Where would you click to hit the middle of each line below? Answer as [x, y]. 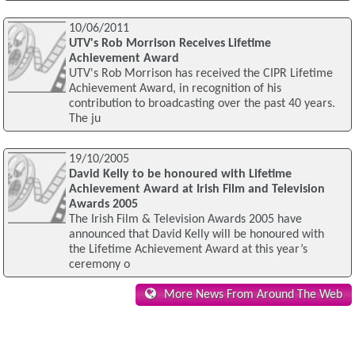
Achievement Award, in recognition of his [175, 89]
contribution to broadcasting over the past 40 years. [202, 104]
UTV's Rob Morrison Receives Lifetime [170, 44]
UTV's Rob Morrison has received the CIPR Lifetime [200, 74]
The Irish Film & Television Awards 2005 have [185, 220]
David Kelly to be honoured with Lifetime [180, 175]
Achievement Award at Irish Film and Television [197, 190]
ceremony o [99, 265]
